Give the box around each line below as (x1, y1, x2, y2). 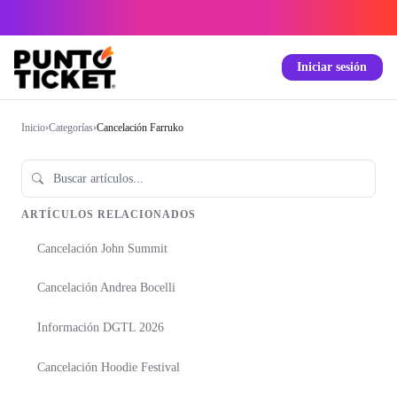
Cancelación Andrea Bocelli (37, 281, 175, 295)
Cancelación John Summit (37, 241, 167, 255)
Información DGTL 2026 (37, 321, 164, 335)
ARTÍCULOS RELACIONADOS (21, 208, 197, 222)
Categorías (49, 121, 93, 134)
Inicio (21, 121, 45, 134)
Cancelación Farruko (97, 121, 183, 134)
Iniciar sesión (297, 60, 368, 74)
